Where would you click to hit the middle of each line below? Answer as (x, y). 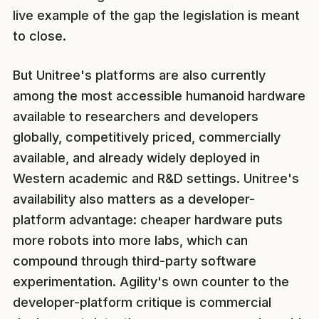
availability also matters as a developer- (134, 199)
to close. (40, 36)
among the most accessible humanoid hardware (159, 96)
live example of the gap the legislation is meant (156, 15)
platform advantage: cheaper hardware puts (148, 220)
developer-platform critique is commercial (142, 303)
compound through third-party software (135, 261)
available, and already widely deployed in (136, 158)
